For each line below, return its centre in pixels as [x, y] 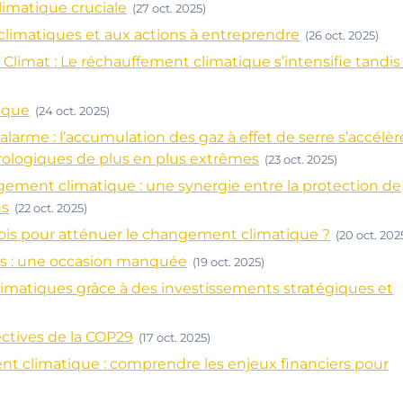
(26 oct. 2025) [342, 35]
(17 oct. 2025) [175, 337]
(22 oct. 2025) [51, 208]
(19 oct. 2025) [228, 262]
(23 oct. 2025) [301, 159]
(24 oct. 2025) [72, 111]
